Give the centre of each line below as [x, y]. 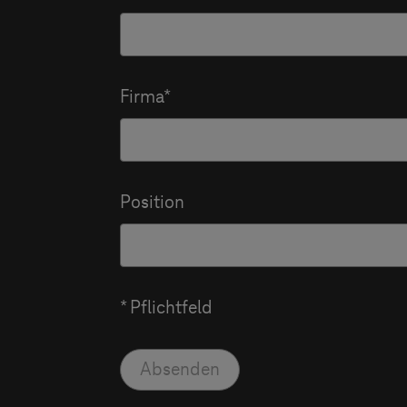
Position [152, 203]
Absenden [180, 370]
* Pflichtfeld [166, 308]
